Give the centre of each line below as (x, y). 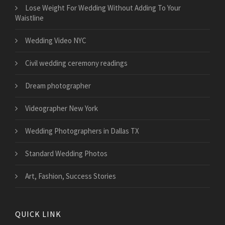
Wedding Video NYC (56, 41)
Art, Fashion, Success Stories (71, 176)
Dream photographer (58, 86)
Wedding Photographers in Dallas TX (82, 131)
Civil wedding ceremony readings (76, 63)
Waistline (29, 18)
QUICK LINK (38, 214)
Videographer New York (62, 108)
